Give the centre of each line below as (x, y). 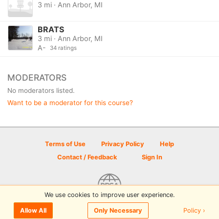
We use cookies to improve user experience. (109, 195)
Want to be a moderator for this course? (70, 102)
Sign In (151, 157)
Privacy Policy (123, 144)
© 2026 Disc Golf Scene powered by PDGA (109, 206)
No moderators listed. (41, 90)
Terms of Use (65, 144)
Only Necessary (118, 211)
